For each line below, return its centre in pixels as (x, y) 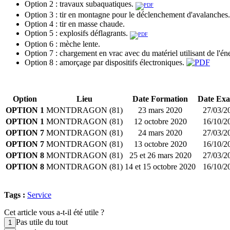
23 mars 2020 (160, 110)
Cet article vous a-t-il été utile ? (54, 212)
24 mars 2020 (160, 132)
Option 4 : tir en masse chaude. (75, 24)
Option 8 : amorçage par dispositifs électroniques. (106, 62)
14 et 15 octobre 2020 (160, 166)
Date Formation (160, 99)
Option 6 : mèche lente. (62, 44)
